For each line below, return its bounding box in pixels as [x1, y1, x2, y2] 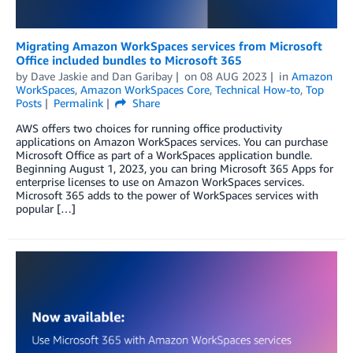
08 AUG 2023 [199, 69, 267, 83]
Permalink [53, 95, 103, 110]
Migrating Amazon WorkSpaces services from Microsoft [16, 38, 322, 53]
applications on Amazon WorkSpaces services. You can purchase [16, 134, 328, 148]
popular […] [16, 201, 76, 215]
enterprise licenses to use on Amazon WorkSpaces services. [16, 174, 304, 188]
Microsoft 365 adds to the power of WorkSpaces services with [16, 188, 318, 202]
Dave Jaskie [31, 69, 87, 83]
